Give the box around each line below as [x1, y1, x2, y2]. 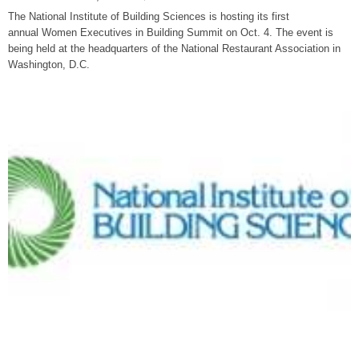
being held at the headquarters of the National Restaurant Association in [8, 42, 341, 54]
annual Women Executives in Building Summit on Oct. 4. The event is [8, 26, 333, 38]
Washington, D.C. [8, 58, 90, 71]
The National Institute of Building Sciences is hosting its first [8, 10, 289, 22]
